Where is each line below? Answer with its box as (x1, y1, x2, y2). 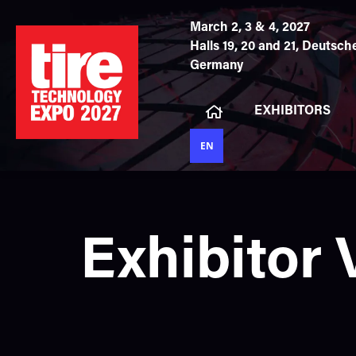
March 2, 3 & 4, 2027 (189, 21, 310, 34)
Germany (189, 60, 243, 72)
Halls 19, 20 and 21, (189, 41, 299, 53)
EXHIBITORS (253, 105, 331, 118)
